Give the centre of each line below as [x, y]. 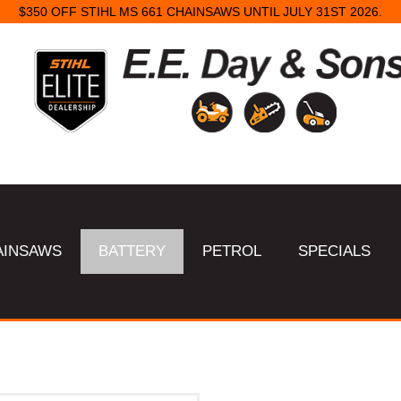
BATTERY [132, 251]
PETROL [232, 251]
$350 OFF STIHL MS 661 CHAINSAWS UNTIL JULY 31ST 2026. [200, 12]
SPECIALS [335, 251]
